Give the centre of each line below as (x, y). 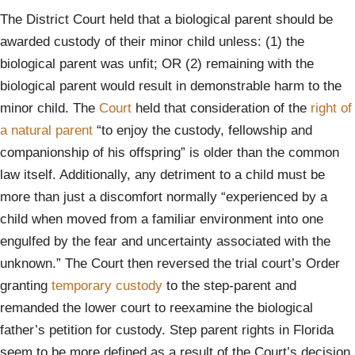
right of (331, 108)
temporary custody (107, 286)
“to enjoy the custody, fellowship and (202, 130)
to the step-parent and (229, 286)
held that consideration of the (221, 108)
